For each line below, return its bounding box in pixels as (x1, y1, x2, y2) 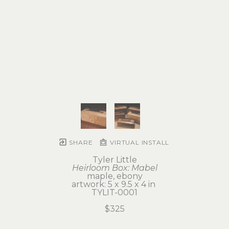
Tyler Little (92, 155, 137, 165)
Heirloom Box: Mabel (72, 163, 157, 173)
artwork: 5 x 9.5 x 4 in (72, 179, 157, 190)
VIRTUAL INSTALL (108, 139, 170, 147)
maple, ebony (86, 171, 143, 181)
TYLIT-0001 (91, 188, 138, 198)
